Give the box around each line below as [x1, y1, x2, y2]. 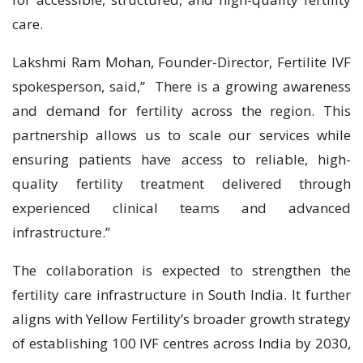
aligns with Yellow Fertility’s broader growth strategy [12, 310, 351, 329]
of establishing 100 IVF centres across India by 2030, [12, 334, 351, 353]
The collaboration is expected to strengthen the [12, 261, 351, 280]
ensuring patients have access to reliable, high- [12, 150, 351, 169]
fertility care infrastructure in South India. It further [12, 285, 351, 305]
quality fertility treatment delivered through [12, 174, 351, 194]
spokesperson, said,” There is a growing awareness [12, 77, 351, 96]
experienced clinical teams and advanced [12, 199, 351, 218]
